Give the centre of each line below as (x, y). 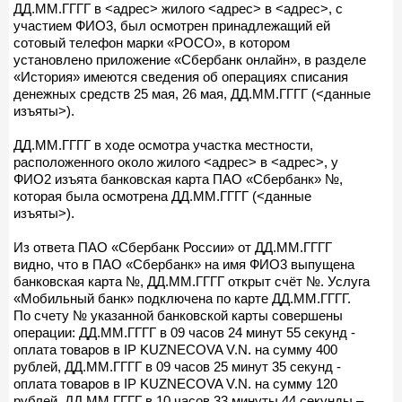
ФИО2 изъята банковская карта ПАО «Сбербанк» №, (178, 179)
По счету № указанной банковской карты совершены (178, 315)
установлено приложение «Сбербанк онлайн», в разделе (190, 59)
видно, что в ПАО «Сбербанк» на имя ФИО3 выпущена (184, 264)
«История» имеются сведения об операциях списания (181, 76)
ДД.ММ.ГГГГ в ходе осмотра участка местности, (163, 144)
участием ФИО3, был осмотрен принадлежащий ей (172, 25)
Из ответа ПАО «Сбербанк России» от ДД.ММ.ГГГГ (173, 247)
